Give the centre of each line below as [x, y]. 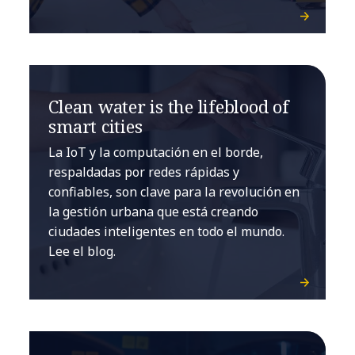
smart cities [95, 126]
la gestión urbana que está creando [154, 212]
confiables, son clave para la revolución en [174, 192]
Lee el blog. [82, 252]
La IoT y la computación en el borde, [156, 153]
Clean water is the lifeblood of [169, 107]
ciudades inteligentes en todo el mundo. [167, 232]
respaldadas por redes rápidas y [144, 172]
